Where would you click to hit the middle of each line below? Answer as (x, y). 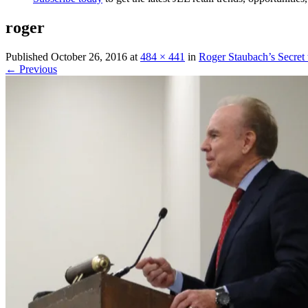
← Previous (31, 69)
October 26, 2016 (89, 57)
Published (28, 57)
